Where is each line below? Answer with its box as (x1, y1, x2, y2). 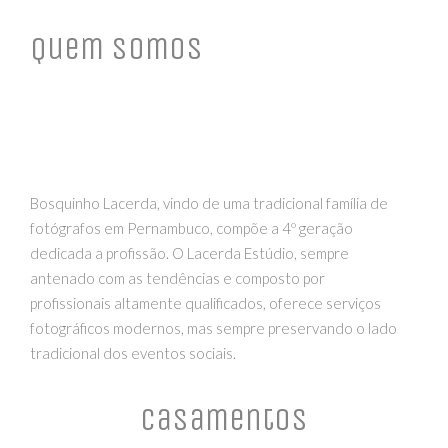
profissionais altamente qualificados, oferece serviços (30, 294, 381, 313)
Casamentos (140, 401, 308, 439)
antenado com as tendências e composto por (30, 269, 325, 288)
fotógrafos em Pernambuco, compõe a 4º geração (30, 219, 353, 238)
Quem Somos (30, 29, 203, 67)
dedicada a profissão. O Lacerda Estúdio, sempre (30, 244, 349, 263)
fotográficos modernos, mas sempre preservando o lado (30, 319, 397, 338)
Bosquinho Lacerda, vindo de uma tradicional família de (30, 194, 388, 213)
